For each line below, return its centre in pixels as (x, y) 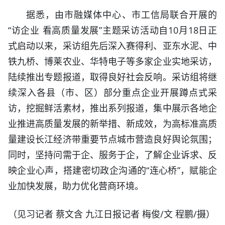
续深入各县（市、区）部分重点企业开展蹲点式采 (113, 92)
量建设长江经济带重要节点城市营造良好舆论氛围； (113, 139)
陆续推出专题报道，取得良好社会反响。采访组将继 (113, 77)
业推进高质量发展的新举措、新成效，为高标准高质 (113, 123)
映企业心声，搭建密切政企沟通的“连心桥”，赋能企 (113, 170)
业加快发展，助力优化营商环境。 (76, 186)
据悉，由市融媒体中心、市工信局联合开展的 (122, 14)
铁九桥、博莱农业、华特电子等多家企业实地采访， (113, 61)
